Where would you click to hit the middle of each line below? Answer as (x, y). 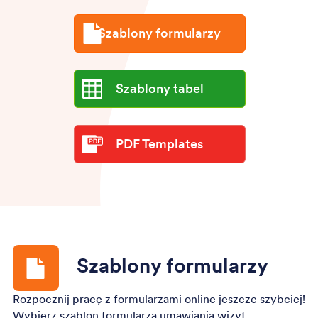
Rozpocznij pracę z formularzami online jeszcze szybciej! (159, 299)
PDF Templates (160, 144)
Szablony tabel (159, 89)
